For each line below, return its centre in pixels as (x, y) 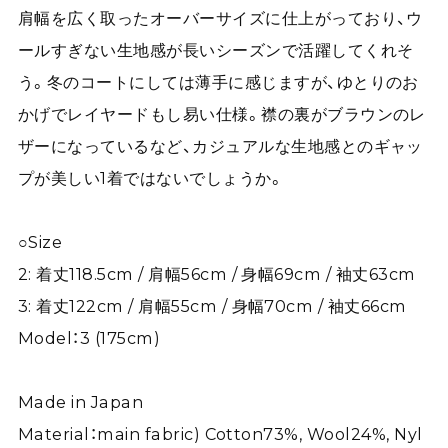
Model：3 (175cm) (89, 337)
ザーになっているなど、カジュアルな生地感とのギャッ (220, 145)
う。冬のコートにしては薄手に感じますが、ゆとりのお (218, 81)
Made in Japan (80, 401)
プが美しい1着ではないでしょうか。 (151, 177)
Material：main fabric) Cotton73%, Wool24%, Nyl (220, 433)
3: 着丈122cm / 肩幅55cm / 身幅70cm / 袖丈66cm (212, 305)
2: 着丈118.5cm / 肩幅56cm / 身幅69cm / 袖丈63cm (216, 273)
